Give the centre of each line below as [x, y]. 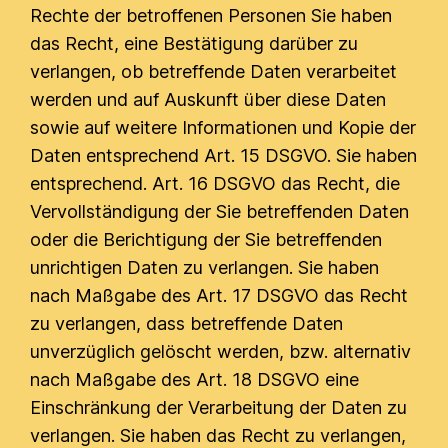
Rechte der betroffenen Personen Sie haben [211, 15]
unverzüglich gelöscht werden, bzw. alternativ [221, 351]
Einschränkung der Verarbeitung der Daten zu [219, 407]
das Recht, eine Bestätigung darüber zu [194, 43]
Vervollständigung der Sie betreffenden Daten [220, 211]
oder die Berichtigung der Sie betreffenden [206, 239]
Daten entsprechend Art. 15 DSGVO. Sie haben [224, 155]
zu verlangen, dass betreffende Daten [187, 323]
